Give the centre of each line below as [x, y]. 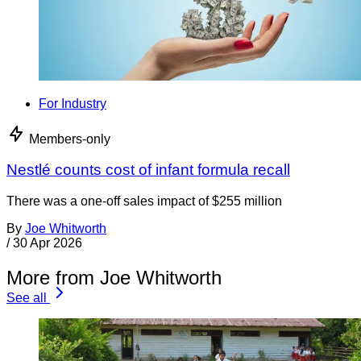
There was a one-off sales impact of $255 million [144, 201]
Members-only [70, 139]
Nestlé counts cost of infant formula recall [148, 170]
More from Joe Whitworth [114, 278]
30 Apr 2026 [48, 243]
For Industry [73, 103]
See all [27, 298]
